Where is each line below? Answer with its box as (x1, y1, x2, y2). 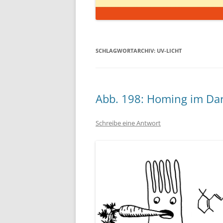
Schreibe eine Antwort (96, 118, 161, 127)
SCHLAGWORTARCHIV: (96, 47, 157, 54)
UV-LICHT (157, 47, 182, 54)
